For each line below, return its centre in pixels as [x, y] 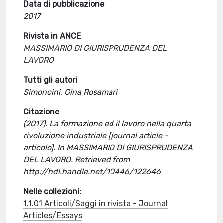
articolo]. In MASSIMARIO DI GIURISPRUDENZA [108, 148]
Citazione [42, 112]
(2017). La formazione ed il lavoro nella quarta [108, 124]
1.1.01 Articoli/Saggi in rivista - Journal [96, 203]
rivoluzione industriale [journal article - [96, 136]
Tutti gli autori [51, 80]
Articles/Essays [53, 215]
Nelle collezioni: [53, 191]
